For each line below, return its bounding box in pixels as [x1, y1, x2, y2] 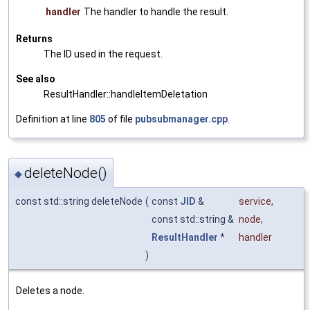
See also [16, 73, 55, 85]
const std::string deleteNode [15, 195, 143, 207]
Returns [16, 33, 53, 45]
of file [106, 113, 135, 125]
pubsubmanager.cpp [135, 113, 228, 125]
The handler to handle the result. [84, 6, 228, 18]
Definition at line [16, 113, 89, 125]
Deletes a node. [16, 284, 84, 296]
